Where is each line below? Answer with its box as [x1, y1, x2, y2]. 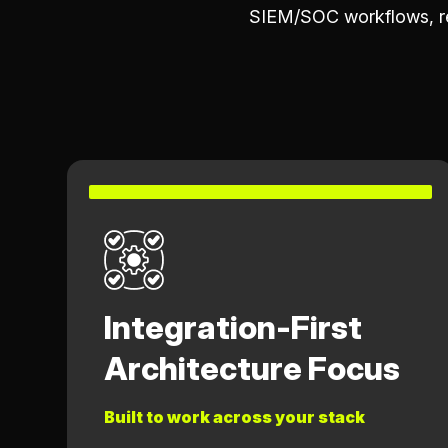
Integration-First [104, 307, 362, 347]
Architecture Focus [104, 348, 400, 388]
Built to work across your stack [104, 406, 365, 427]
